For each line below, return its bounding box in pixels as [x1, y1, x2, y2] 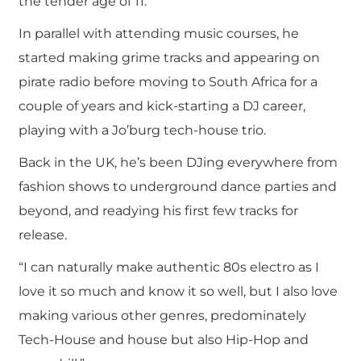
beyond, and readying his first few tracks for [18, 203, 298, 218]
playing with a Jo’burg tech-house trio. [18, 122, 266, 138]
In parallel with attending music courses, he [18, 26, 299, 41]
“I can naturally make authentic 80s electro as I [18, 259, 319, 275]
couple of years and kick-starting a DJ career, [18, 98, 305, 114]
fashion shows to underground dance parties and [18, 179, 337, 194]
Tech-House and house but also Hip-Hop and [18, 332, 309, 347]
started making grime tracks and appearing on [18, 50, 320, 65]
